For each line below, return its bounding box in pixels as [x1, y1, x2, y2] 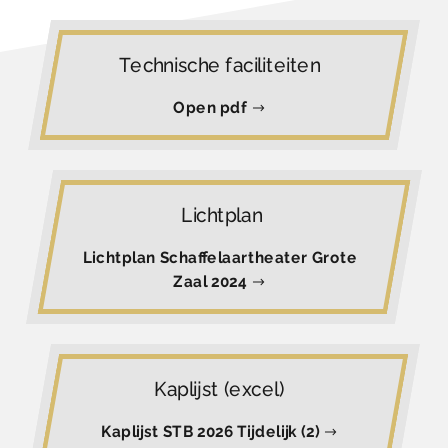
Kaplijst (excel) [154, 377, 285, 402]
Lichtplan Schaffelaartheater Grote [82, 248, 358, 268]
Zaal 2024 [173, 272, 252, 292]
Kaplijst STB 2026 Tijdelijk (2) [101, 422, 324, 442]
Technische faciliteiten [118, 53, 321, 78]
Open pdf [173, 98, 252, 118]
